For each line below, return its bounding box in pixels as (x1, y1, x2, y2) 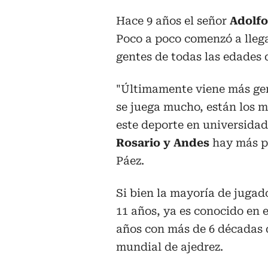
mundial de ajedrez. (116, 240, 223, 253)
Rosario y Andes (116, 136, 209, 149)
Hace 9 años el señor (116, 14, 230, 27)
